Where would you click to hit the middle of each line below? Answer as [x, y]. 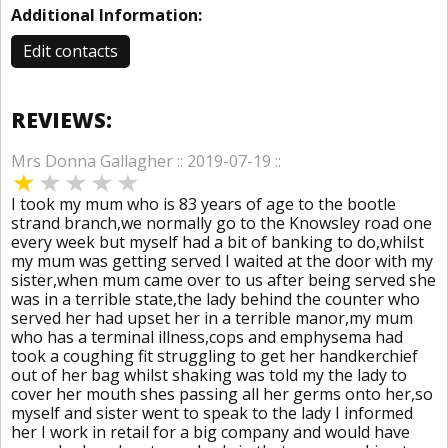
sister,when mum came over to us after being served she [223, 280]
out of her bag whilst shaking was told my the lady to [209, 375]
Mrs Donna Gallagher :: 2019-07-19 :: [146, 161]
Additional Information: [106, 15]
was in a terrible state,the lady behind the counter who [215, 299]
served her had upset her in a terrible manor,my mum [212, 318]
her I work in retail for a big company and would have [210, 432]
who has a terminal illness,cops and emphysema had [207, 337]
